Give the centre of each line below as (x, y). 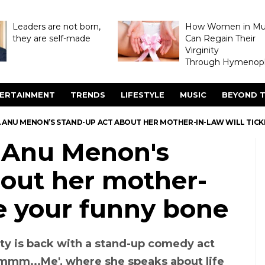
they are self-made (51, 38)
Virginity (202, 50)
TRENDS (88, 95)
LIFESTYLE (143, 95)
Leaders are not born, (56, 27)
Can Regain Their (220, 38)
